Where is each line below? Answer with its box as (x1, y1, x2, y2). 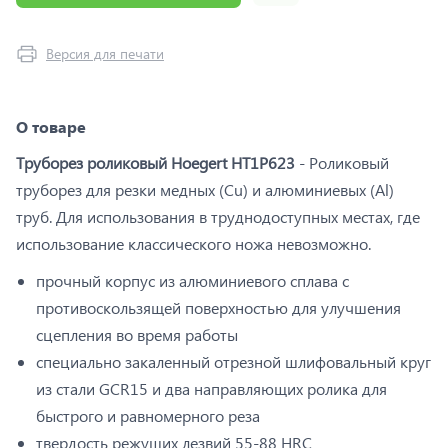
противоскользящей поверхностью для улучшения (36, 296, 401, 318)
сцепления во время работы (36, 323, 242, 345)
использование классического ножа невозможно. (16, 232, 371, 254)
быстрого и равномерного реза (36, 404, 260, 426)
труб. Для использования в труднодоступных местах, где (16, 205, 420, 227)
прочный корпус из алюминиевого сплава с (36, 269, 349, 291)
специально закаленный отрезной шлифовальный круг (36, 350, 431, 372)
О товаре (16, 115, 86, 137)
